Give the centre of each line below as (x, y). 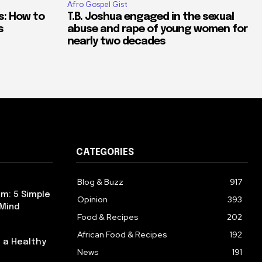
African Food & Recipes (122, 234)
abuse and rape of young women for (157, 29)
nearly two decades (116, 41)
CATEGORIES (105, 152)
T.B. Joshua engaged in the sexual (151, 17)
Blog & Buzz (100, 182)
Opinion (92, 199)
